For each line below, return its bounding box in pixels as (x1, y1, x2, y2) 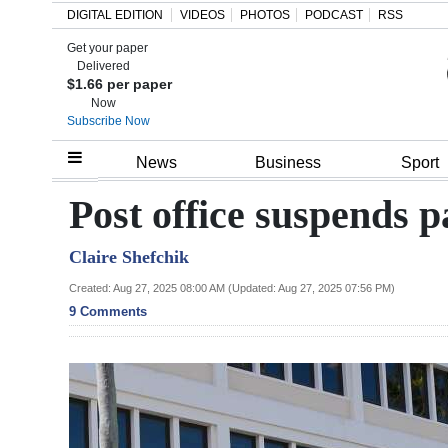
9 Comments (69, 303, 147, 319)
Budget (32, 320, 86, 342)
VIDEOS (180, 8, 225, 22)
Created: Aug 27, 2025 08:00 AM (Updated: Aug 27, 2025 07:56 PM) (69, 281, 395, 294)
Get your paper (67, 41, 148, 55)
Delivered (77, 59, 131, 73)
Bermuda (32, 292, 102, 314)
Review (32, 247, 84, 269)
